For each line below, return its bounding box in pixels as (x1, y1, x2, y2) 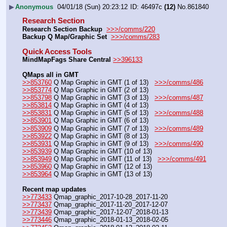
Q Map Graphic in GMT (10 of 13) (52, 147, 152, 155)
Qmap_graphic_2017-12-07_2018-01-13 (52, 208, 168, 216)
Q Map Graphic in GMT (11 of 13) (52, 155, 158, 163)
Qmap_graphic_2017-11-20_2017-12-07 (52, 201, 168, 209)
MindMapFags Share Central (22, 55, 111, 63)
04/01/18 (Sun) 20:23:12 (57, 3, 128, 11)
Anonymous (15, 3, 53, 11)
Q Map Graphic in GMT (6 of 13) (52, 117, 148, 125)
